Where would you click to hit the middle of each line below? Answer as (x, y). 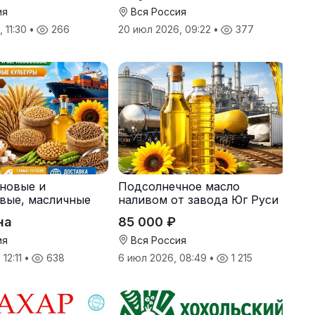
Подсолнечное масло (179, 186)
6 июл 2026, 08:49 (163, 257)
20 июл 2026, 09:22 (166, 30)
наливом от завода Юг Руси (198, 199)
